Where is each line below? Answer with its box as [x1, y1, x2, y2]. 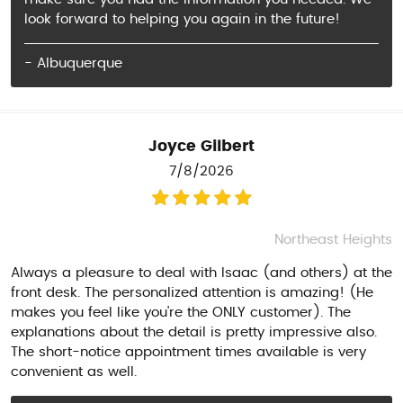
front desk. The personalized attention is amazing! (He [11, 286, 373, 300]
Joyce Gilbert [148, 139, 255, 155]
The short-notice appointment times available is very [11, 345, 366, 360]
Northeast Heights [274, 233, 392, 247]
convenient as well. [11, 365, 137, 380]
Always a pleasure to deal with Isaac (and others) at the [11, 266, 392, 281]
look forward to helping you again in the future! [24, 12, 340, 26]
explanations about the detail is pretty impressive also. [11, 326, 377, 340]
